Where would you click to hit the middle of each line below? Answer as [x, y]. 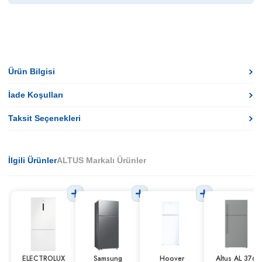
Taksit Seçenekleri [44, 118]
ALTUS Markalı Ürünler [101, 160]
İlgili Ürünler [32, 160]
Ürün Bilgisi [32, 71]
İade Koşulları [36, 95]
